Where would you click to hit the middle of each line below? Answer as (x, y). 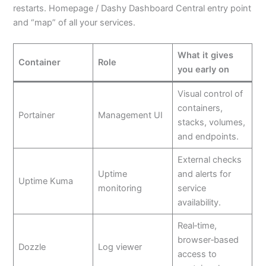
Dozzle (32, 247)
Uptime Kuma (45, 181)
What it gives (205, 55)
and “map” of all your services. (75, 22)
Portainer (36, 115)
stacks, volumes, (211, 122)
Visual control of (210, 94)
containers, (200, 108)
